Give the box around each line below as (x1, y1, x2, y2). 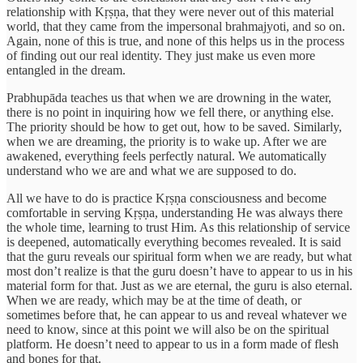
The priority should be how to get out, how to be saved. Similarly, (6, 119, 342, 134)
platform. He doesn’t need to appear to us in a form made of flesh (6, 336, 339, 351)
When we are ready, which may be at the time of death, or (6, 293, 301, 307)
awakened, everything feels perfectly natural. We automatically (6, 148, 327, 163)
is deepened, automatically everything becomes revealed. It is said (6, 234, 341, 249)
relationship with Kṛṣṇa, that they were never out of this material (6, 4, 334, 19)
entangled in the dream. (6, 62, 126, 77)
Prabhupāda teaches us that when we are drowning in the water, (6, 90, 331, 105)
